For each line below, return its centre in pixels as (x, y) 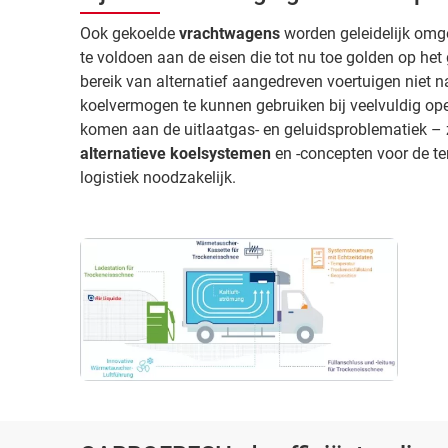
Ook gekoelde (129, 33)
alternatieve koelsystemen (175, 153)
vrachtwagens (231, 33)
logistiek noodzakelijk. (158, 177)
